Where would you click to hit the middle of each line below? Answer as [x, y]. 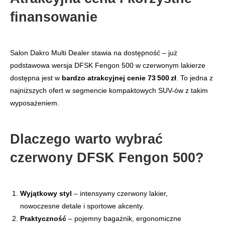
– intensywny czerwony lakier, [120, 194]
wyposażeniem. [35, 103]
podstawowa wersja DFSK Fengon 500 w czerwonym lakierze [108, 66]
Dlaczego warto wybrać [86, 139]
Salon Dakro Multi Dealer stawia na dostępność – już [94, 53]
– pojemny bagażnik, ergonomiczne [124, 219]
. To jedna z [195, 78]
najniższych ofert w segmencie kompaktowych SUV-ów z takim [109, 91]
